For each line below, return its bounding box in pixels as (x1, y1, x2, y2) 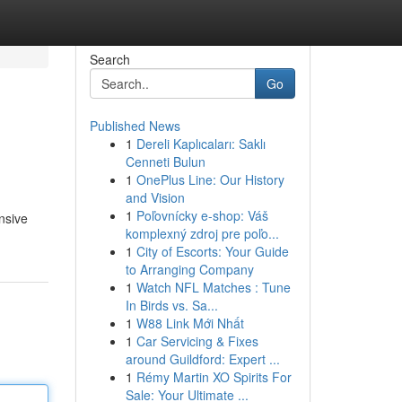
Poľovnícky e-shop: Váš (135, 206, 268, 224)
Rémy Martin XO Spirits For (135, 368, 292, 386)
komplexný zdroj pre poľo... (125, 224, 279, 242)
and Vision (125, 188, 185, 206)
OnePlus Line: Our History (135, 170, 284, 188)
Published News (89, 117, 180, 135)
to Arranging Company (125, 260, 254, 278)
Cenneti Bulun (125, 153, 205, 170)
